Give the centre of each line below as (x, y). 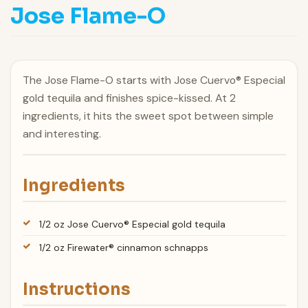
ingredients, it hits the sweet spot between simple (148, 116)
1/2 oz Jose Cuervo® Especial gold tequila (133, 224)
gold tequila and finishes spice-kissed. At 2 (129, 98)
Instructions (76, 289)
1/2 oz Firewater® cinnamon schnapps (124, 248)
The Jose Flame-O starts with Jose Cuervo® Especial (154, 80)
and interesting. (62, 134)
